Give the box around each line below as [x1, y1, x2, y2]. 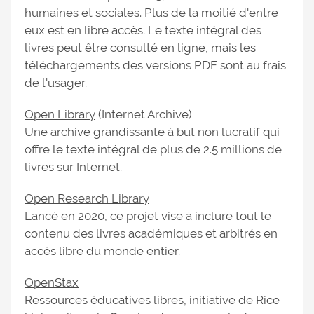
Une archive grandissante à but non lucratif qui [25, 125, 280, 139]
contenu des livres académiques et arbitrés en [25, 226, 278, 240]
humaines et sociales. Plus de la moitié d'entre [25, 6, 278, 20]
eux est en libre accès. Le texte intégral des [25, 23, 261, 37]
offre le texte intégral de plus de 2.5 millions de [25, 142, 282, 156]
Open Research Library [25, 191, 149, 205]
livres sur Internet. [25, 160, 128, 174]
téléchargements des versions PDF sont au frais [25, 58, 286, 72]
